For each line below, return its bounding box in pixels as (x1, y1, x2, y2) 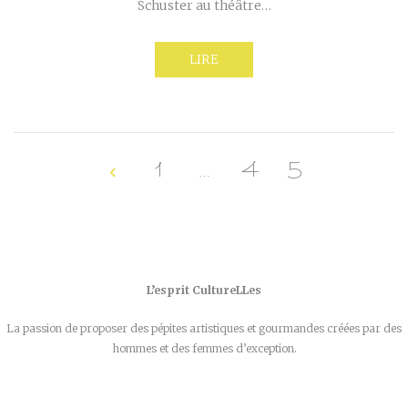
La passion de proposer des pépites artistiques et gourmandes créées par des (6, 321, 402, 336)
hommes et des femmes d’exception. (111, 342, 297, 356)
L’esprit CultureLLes (147, 283, 261, 298)
